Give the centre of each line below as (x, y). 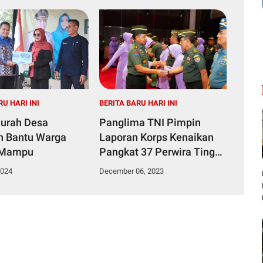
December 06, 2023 (131, 171)
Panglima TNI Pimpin (150, 122)
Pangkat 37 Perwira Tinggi (161, 151)
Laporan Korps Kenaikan (156, 137)
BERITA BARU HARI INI (138, 103)
